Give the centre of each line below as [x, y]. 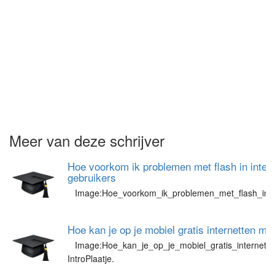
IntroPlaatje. [91, 258]
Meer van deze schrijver [87, 140]
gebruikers [92, 177]
